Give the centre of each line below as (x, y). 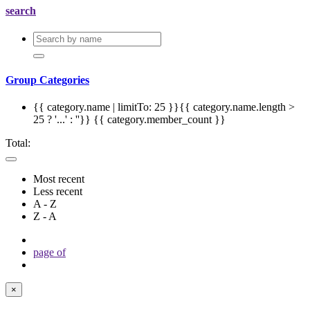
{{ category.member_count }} (159, 119)
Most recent (59, 179)
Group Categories (47, 80)
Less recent (58, 191)
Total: (18, 143)
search (21, 11)
